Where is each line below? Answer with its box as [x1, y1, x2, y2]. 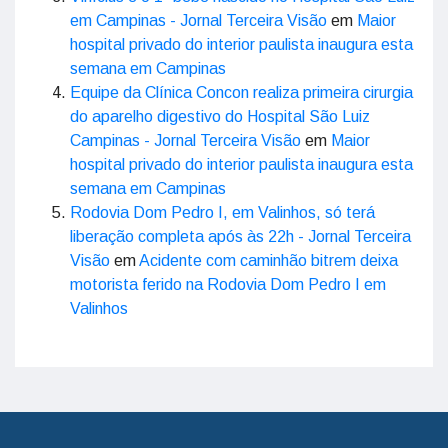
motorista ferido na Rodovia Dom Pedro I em [70, 276, 386, 294]
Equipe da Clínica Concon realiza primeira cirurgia [70, 84, 413, 102]
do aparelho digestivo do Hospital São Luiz [70, 108, 370, 126]
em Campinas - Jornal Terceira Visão [70, 12, 327, 30]
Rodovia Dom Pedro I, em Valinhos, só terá [70, 204, 375, 222]
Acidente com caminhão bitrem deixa [139, 252, 398, 270]
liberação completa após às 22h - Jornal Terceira [70, 228, 411, 246]
